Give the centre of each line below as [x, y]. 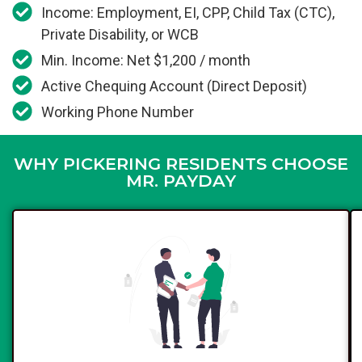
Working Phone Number [118, 112]
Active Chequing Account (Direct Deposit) [175, 86]
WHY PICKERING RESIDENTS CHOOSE [181, 164]
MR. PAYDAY [181, 181]
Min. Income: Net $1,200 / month [146, 61]
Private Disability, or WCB [120, 35]
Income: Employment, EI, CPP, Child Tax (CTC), [188, 13]
